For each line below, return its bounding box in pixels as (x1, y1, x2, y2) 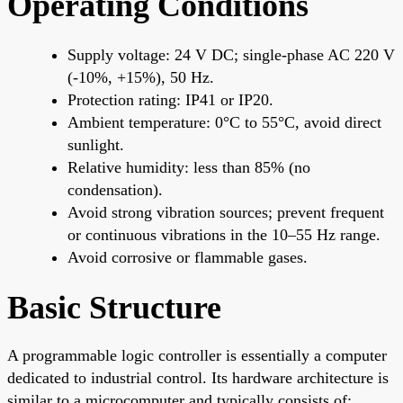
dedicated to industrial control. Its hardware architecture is (7, 368, 389, 387)
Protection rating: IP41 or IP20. (67, 90, 273, 109)
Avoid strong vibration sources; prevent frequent (67, 202, 384, 221)
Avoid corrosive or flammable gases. (67, 247, 308, 266)
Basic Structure (7, 289, 221, 326)
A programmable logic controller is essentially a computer (7, 345, 387, 364)
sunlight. (67, 135, 124, 154)
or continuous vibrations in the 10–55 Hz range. (67, 225, 381, 244)
